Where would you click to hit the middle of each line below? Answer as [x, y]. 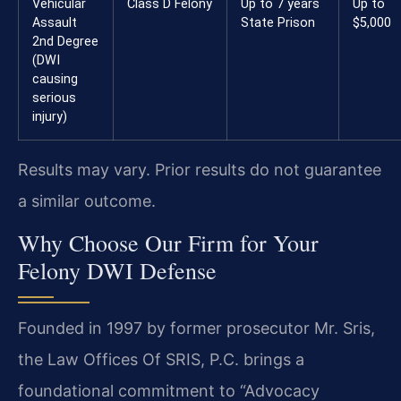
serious [54, 98]
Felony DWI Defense [117, 271]
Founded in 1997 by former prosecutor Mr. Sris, [196, 328]
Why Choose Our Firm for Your [168, 243]
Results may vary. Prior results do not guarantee [200, 170]
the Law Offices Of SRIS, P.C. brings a [161, 360]
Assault [55, 23]
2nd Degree [65, 42]
